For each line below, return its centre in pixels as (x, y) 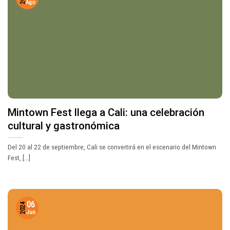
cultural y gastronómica (64, 126)
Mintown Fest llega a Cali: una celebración (106, 113)
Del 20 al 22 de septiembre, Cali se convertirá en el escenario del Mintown (112, 147)
